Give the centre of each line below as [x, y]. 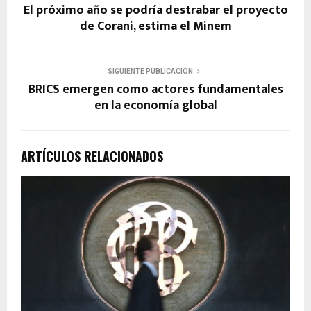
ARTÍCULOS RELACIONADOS [92, 156]
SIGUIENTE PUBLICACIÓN [150, 71]
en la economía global [155, 105]
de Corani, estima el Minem [155, 26]
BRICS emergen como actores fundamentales [155, 89]
